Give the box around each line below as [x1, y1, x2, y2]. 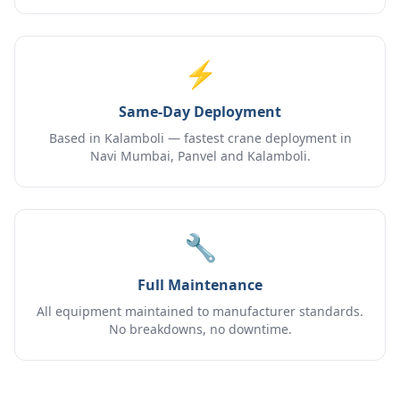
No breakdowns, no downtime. [108, 321, 292, 337]
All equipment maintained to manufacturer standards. [37, 303, 363, 320]
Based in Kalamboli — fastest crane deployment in [48, 129, 352, 146]
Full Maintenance [137, 275, 262, 295]
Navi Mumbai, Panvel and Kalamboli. [89, 147, 311, 164]
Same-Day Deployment [119, 102, 281, 121]
